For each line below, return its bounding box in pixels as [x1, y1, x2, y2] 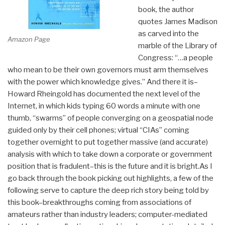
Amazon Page [8, 35, 50, 44]
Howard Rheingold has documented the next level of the [8, 89, 200, 99]
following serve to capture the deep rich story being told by [8, 186, 209, 195]
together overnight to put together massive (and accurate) [8, 138, 208, 147]
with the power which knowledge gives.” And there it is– [8, 77, 198, 87]
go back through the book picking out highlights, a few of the [8, 174, 213, 183]
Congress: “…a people [138, 53, 213, 63]
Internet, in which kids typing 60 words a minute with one [8, 101, 200, 111]
